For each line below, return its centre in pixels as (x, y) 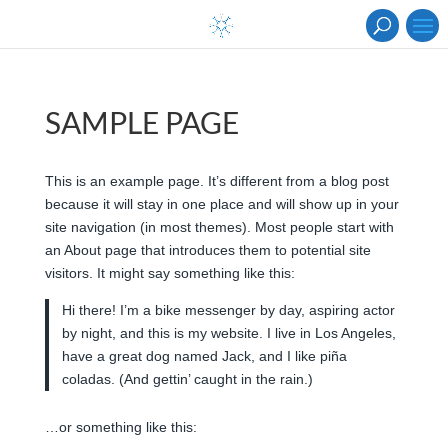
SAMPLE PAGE (141, 122)
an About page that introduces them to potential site (207, 250)
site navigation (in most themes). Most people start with (219, 227)
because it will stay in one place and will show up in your (221, 204)
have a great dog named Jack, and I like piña (205, 356)
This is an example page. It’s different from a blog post (216, 181)
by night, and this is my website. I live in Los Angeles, (229, 333)
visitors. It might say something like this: (169, 273)
